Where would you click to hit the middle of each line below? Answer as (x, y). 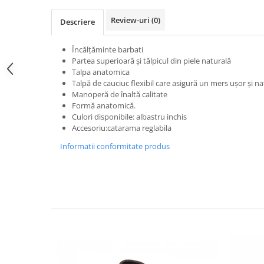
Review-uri (131, 20)
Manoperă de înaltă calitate (120, 94)
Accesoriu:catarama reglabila (122, 128)
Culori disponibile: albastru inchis (129, 116)
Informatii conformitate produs (115, 146)
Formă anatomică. (104, 105)
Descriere (77, 22)
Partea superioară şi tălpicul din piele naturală (151, 60)
